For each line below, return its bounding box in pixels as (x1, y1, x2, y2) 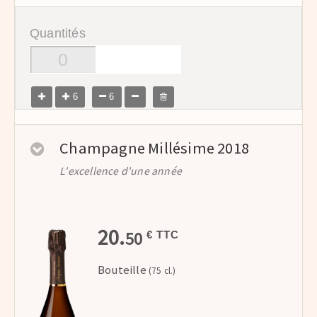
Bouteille (98, 263, 146, 278)
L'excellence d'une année (59, 164, 183, 178)
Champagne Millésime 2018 (59, 138, 250, 158)
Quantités (30, 26, 86, 41)
